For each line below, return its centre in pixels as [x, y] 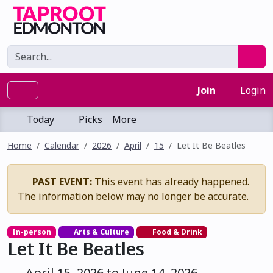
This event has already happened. [171, 182]
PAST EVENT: [62, 182]
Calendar [62, 145]
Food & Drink [176, 232]
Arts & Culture [101, 232]
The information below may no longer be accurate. [133, 196]
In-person [31, 232]
